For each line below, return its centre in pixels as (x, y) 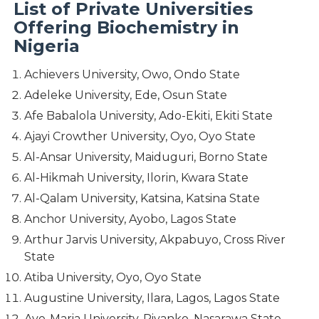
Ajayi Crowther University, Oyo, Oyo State (140, 137)
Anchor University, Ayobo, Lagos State (130, 219)
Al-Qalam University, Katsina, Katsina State (142, 199)
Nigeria (46, 46)
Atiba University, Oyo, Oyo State (113, 278)
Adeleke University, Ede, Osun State (125, 95)
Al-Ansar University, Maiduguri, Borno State (146, 157)
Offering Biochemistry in (126, 28)
